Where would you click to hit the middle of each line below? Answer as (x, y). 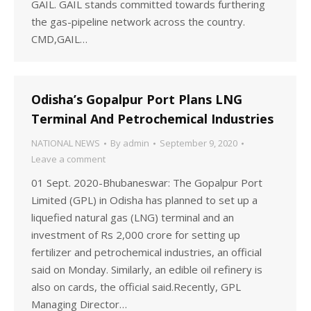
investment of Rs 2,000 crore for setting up (136, 235)
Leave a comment (68, 159)
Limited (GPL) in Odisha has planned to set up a (144, 200)
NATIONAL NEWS (66, 143)
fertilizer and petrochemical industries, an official (146, 252)
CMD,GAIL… (59, 39)
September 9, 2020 (199, 143)
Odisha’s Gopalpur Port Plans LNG (137, 99)
